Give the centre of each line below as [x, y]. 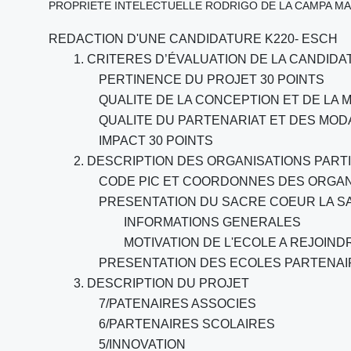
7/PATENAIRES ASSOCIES [177, 304]
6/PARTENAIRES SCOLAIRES [187, 324]
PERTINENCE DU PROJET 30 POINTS [212, 80]
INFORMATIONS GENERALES [212, 222]
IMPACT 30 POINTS [156, 141]
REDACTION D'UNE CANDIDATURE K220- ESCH [193, 39]
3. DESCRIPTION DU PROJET [161, 283]
